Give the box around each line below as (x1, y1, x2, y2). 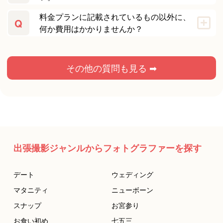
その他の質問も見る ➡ (66, 61, 157, 75)
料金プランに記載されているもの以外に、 (39, 11, 191, 23)
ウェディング (111, 169, 153, 180)
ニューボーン (111, 185, 153, 195)
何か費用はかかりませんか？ (39, 23, 143, 35)
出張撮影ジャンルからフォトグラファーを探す (13, 141, 202, 155)
